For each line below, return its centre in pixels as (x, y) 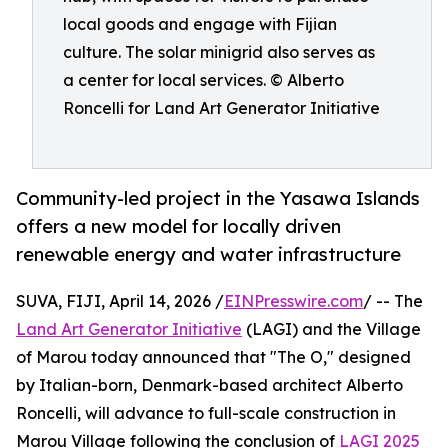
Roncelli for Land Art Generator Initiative (221, 108)
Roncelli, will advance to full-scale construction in (206, 413)
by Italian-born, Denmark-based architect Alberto (209, 385)
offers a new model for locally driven (178, 226)
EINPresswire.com (293, 301)
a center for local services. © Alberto (203, 80)
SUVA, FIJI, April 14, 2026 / (120, 301)
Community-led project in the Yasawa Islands (218, 198)
